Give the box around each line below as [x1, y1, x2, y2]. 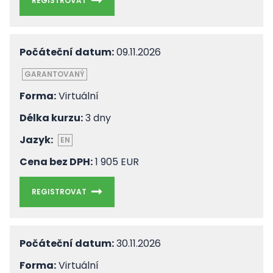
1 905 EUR [93, 155, 139, 169]
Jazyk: [19, 133, 53, 147]
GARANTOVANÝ [24, 69, 85, 79]
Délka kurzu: [19, 111, 83, 125]
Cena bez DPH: [19, 155, 93, 169]
